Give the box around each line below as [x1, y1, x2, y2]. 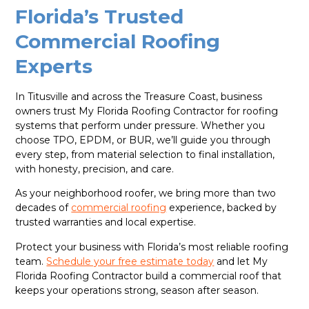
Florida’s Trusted [15, 5, 184, 29]
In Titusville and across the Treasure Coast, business [15, 90, 263, 103]
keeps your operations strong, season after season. [15, 283, 259, 297]
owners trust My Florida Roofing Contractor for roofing [15, 105, 279, 118]
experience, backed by [166, 201, 277, 215]
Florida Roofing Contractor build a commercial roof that [15, 269, 282, 282]
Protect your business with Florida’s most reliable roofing [15, 240, 289, 253]
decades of [15, 201, 72, 215]
